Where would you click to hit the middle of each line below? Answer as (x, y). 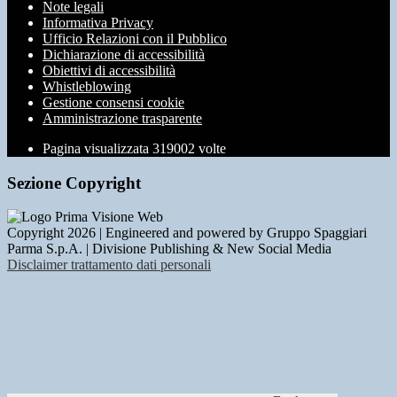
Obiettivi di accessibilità (109, 70)
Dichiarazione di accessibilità (124, 54)
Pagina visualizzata (97, 148)
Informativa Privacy (98, 22)
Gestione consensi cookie (113, 102)
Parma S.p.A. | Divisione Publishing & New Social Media (169, 249)
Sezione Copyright (74, 183)
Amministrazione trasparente (122, 118)
